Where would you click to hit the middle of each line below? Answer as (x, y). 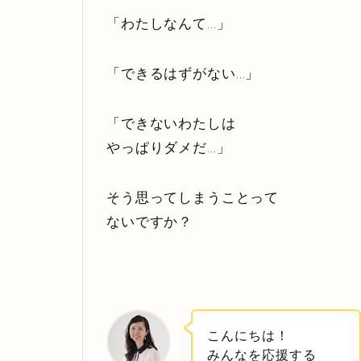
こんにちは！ (249, 336)
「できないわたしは (171, 122)
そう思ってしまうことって (193, 197)
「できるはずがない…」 (183, 73)
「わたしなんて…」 (169, 23)
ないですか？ (150, 221)
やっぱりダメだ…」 (169, 147)
